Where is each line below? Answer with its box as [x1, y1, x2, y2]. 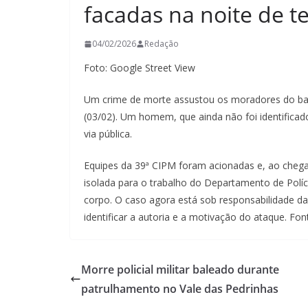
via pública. [84, 127, 132, 140]
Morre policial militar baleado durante [81, 262, 279, 277]
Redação [144, 38, 179, 49]
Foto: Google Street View [84, 61, 195, 74]
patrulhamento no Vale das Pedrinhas [81, 281, 278, 296]
